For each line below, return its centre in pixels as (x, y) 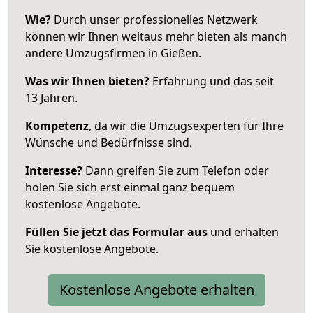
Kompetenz (57, 125)
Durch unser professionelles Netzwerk (154, 19)
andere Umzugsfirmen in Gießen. (113, 53)
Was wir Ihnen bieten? (87, 81)
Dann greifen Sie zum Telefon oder (176, 170)
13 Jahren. (51, 97)
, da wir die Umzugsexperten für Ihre (186, 125)
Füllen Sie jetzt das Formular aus (116, 232)
